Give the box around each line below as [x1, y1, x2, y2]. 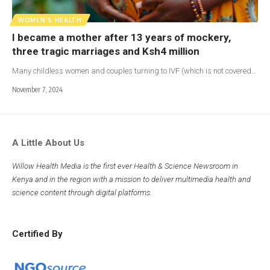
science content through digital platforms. [12, 187, 154, 197]
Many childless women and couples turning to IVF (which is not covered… [12, 66, 256, 75]
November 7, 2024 [12, 84, 63, 94]
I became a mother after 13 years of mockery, [12, 31, 231, 43]
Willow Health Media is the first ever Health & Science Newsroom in [12, 161, 238, 171]
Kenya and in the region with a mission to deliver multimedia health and [12, 174, 251, 184]
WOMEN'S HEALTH [18, 16, 82, 24]
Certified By [12, 228, 63, 239]
